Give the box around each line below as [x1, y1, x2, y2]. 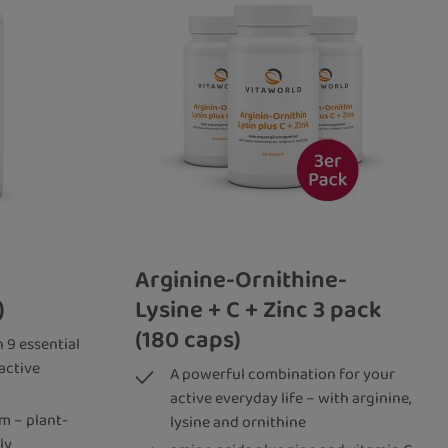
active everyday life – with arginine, [169, 386, 411, 412]
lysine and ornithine [169, 410, 306, 436]
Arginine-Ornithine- [134, 261, 347, 300]
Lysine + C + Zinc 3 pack [134, 291, 382, 330]
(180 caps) [134, 321, 241, 360]
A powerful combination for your [169, 362, 395, 388]
